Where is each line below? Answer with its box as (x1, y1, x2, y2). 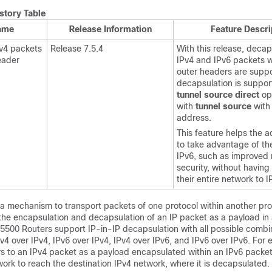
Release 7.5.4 (50, 44, 103, 53)
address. (177, 113, 211, 123)
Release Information (69, 24, 152, 34)
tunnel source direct (177, 90, 259, 100)
